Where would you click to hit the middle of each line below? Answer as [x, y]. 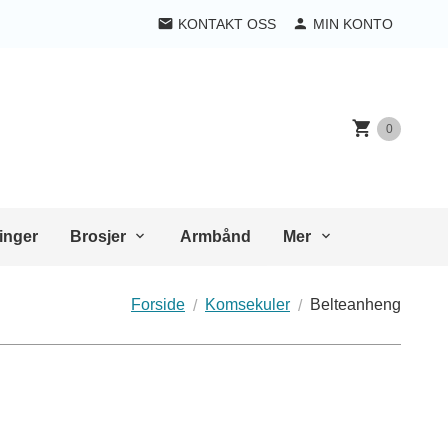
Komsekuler [247, 304]
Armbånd [216, 236]
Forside [158, 304]
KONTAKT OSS [227, 24]
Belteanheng [355, 304]
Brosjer [97, 236]
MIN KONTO [353, 24]
